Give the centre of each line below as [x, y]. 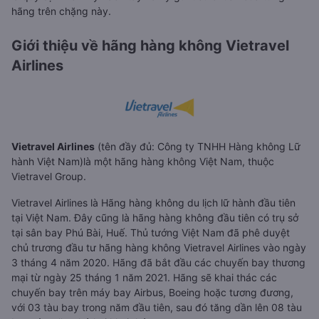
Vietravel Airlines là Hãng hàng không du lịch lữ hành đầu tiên [153, 202]
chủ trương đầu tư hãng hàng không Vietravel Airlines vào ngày [159, 247]
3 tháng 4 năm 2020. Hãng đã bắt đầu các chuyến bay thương [158, 262]
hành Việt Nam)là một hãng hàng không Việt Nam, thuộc [143, 161]
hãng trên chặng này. [61, 11]
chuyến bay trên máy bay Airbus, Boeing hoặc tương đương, [152, 292]
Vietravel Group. [49, 176]
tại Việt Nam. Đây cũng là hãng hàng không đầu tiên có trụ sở [155, 217]
